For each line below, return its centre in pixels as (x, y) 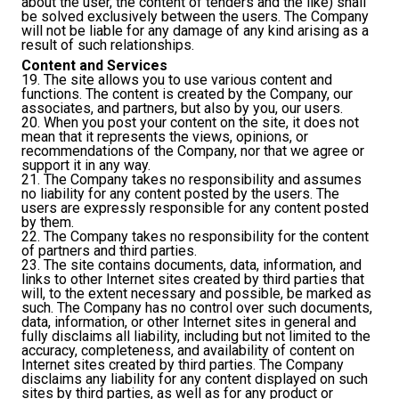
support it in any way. (86, 166)
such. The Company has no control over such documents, (197, 308)
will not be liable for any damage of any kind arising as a (195, 30)
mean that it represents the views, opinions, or (165, 137)
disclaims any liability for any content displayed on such (195, 379)
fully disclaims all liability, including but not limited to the (196, 337)
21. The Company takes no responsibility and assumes (191, 180)
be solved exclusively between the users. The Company (195, 16)
